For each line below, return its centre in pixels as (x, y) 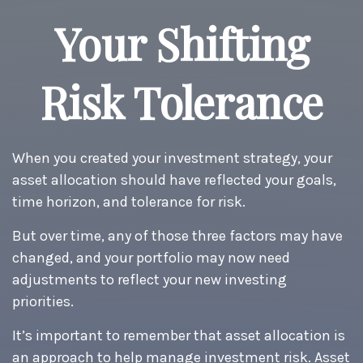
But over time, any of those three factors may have (177, 236)
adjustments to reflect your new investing (149, 280)
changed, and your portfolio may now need (151, 258)
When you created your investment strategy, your (172, 158)
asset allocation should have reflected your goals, (174, 180)
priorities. (43, 301)
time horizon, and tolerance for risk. (129, 202)
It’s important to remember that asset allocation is (179, 335)
